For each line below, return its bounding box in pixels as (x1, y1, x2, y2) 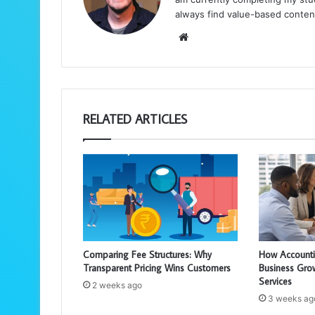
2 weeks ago (92, 279, 142, 290)
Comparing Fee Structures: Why (83, 247, 212, 261)
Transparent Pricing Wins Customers (83, 261, 231, 274)
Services (258, 274, 292, 288)
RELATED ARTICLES (83, 110, 187, 127)
